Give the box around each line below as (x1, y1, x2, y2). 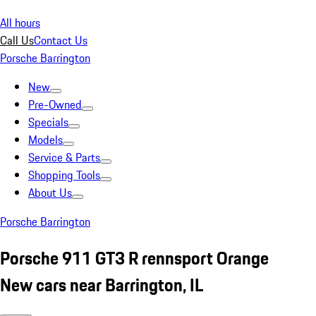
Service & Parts (28, 149, 100, 166)
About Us (28, 184, 72, 201)
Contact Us (34, 32, 87, 49)
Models (28, 131, 63, 148)
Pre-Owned (28, 96, 82, 113)
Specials (28, 114, 68, 130)
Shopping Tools (28, 166, 100, 183)
